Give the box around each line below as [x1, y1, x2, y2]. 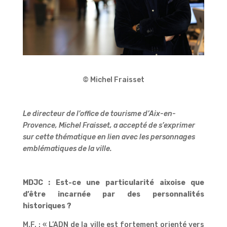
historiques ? [22, 201, 71, 210]
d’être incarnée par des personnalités [22, 190, 205, 199]
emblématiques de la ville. [22, 144, 112, 153]
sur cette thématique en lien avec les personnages [22, 132, 195, 141]
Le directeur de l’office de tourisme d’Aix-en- [22, 109, 176, 118]
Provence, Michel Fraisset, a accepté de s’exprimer [22, 121, 195, 130]
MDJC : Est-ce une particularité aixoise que [22, 178, 205, 187]
